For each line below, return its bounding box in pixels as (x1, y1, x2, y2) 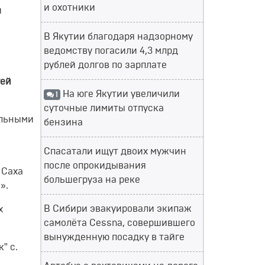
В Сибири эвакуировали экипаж (44, 204, 192, 214)
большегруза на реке (44, 175, 140, 185)
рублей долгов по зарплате (44, 60, 167, 70)
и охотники (44, 3, 95, 12)
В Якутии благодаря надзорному (44, 32, 193, 41)
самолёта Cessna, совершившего (44, 218, 195, 228)
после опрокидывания (44, 161, 146, 170)
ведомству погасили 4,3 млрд (44, 46, 178, 56)
